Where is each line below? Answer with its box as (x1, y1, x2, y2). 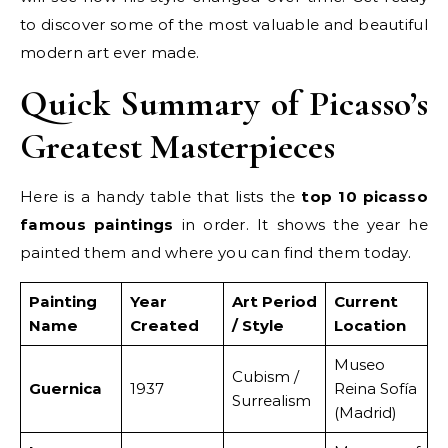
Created (129, 316, 199, 335)
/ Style (231, 316, 284, 335)
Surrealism (231, 391, 311, 410)
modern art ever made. (20, 43, 200, 62)
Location (333, 316, 406, 335)
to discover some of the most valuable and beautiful (20, 15, 428, 34)
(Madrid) (333, 403, 397, 422)
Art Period (231, 292, 317, 311)
